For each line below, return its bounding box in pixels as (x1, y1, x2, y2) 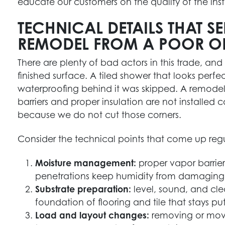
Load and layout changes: (35, 209, 150, 220)
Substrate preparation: (35, 183, 132, 194)
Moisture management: (35, 157, 137, 168)
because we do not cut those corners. (18, 109, 182, 120)
